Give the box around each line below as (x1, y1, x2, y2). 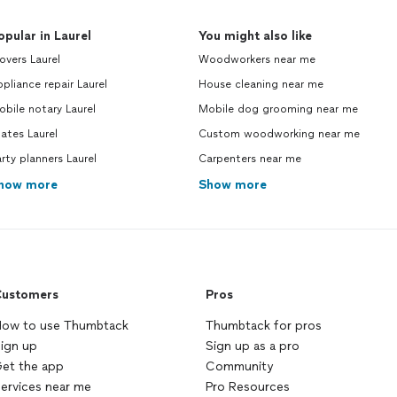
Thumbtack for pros (206, 318, 322, 333)
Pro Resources (206, 379, 290, 394)
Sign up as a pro (206, 339, 300, 354)
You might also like (198, 28, 312, 43)
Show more (198, 177, 267, 192)
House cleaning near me (198, 78, 323, 90)
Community (206, 359, 273, 374)
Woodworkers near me (198, 53, 315, 66)
